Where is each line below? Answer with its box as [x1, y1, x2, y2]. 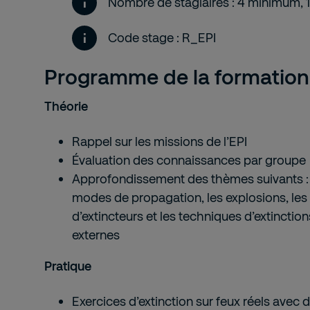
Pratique [44, 258, 91, 273]
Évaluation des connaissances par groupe [72, 152, 306, 167]
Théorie [44, 98, 88, 113]
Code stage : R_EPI [108, 30, 216, 45]
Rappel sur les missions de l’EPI [72, 134, 247, 149]
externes [72, 227, 120, 242]
